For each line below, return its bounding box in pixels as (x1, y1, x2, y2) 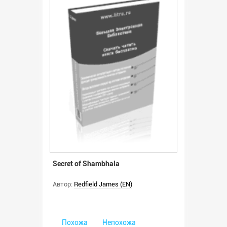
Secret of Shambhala (53, 160, 120, 168)
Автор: (53, 180, 72, 188)
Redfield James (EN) (74, 180, 132, 188)
